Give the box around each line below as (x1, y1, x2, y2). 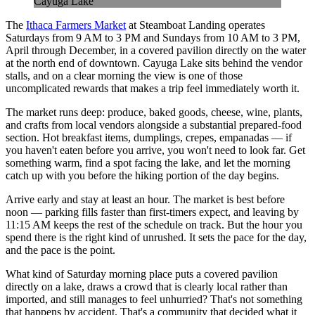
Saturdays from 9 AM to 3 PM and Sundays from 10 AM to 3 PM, (6, 31, 300, 44)
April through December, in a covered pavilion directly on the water (6, 44, 306, 56)
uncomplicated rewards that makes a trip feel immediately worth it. (6, 82, 300, 94)
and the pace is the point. (6, 243, 115, 256)
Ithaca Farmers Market (26, 18, 126, 31)
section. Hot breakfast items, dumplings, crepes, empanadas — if (6, 131, 292, 143)
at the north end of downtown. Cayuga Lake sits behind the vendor (6, 56, 302, 69)
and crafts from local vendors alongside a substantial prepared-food (6, 118, 302, 131)
